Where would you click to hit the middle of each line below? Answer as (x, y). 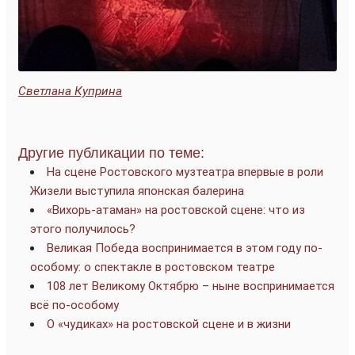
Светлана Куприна (70, 91)
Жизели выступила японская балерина (137, 191)
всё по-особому (74, 305)
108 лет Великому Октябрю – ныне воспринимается (191, 286)
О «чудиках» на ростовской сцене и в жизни (169, 324)
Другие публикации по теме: (111, 153)
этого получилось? (83, 229)
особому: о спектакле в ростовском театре (153, 267)
